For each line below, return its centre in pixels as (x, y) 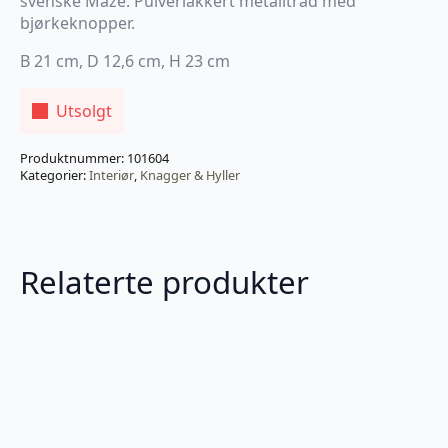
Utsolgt (84, 111)
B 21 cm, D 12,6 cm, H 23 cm (125, 61)
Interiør (111, 175)
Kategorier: (54, 175)
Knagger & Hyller (190, 175)
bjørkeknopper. (77, 23)
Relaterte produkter (164, 282)
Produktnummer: (73, 158)
